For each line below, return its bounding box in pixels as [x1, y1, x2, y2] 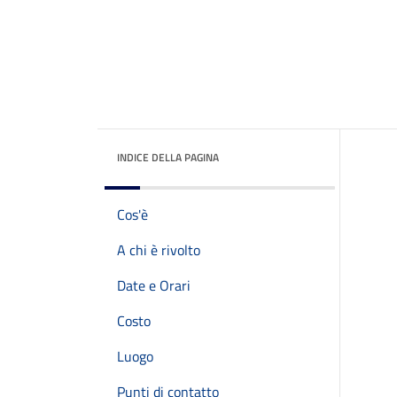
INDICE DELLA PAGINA [117, 149, 219, 166]
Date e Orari [117, 275, 191, 296]
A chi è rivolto [117, 239, 200, 261]
